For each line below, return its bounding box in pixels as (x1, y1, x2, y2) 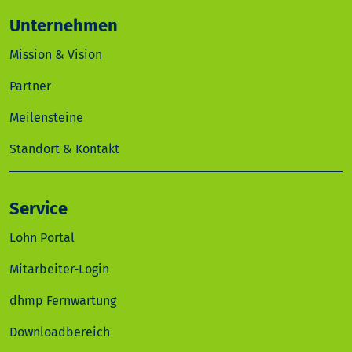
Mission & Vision (9, 47, 102, 62)
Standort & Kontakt (9, 141, 119, 156)
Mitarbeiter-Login (9, 262, 109, 277)
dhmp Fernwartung (9, 293, 116, 308)
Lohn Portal (9, 230, 75, 245)
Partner (9, 79, 51, 93)
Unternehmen (9, 16, 118, 36)
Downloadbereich (9, 324, 110, 339)
